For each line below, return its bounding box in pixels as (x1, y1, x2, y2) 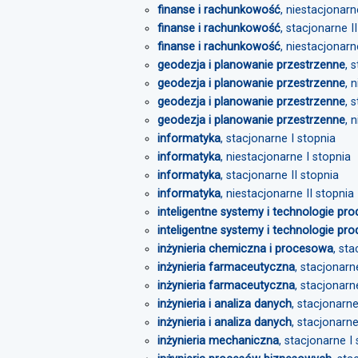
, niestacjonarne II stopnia (221, 187, 354, 201)
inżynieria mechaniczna (157, 334, 279, 348)
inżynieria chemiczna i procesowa (157, 242, 333, 256)
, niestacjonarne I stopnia (221, 150, 351, 164)
